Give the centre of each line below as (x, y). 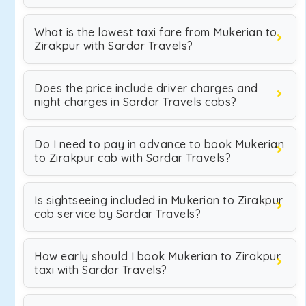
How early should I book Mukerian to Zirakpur (157, 256)
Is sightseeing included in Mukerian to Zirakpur (159, 200)
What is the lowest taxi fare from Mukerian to (156, 32)
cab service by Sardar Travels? (117, 214)
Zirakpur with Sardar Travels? (114, 46)
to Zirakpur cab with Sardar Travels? (133, 158)
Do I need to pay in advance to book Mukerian (159, 144)
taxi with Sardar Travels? (101, 270)
